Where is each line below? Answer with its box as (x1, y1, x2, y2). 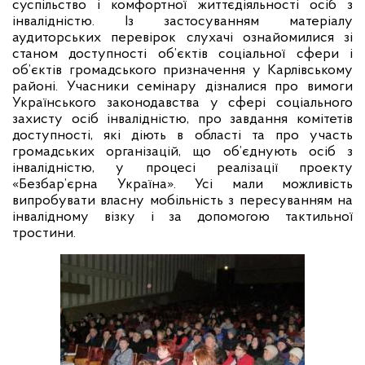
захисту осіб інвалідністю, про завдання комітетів (12, 112, 353, 127)
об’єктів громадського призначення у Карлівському (12, 63, 353, 78)
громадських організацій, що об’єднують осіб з (12, 144, 353, 160)
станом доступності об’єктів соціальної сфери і (12, 46, 353, 62)
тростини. (12, 226, 82, 241)
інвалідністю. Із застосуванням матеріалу (12, 14, 353, 29)
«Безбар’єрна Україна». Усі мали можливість (12, 177, 353, 192)
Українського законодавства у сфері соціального (12, 95, 353, 111)
